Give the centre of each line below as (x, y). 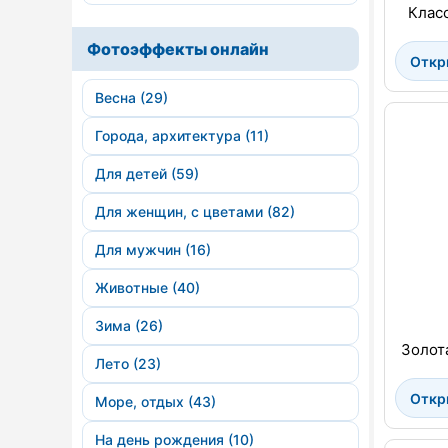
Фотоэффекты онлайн (178, 49)
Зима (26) (129, 325)
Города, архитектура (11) (182, 135)
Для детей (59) (147, 173)
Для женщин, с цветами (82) (195, 211)
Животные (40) (147, 287)
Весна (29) (131, 97)
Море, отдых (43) (155, 401)
